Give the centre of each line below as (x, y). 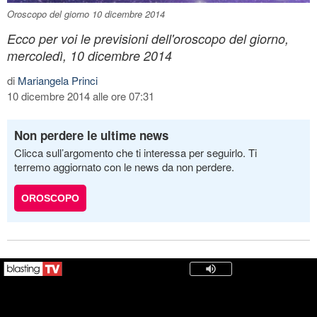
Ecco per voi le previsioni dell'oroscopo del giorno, (148, 38)
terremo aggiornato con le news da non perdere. (124, 166)
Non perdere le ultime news (91, 135)
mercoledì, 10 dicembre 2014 (90, 55)
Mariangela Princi (58, 80)
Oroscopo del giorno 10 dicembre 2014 (86, 13)
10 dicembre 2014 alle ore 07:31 (81, 96)
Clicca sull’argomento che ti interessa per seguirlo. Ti (136, 152)
